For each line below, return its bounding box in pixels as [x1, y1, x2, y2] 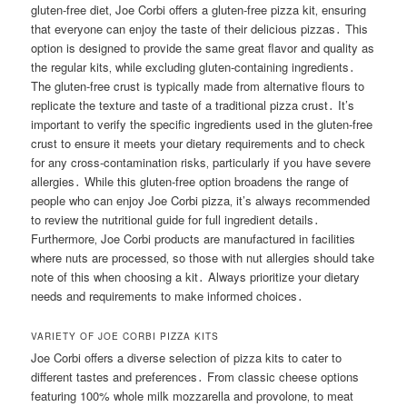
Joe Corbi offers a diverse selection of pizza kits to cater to [31, 349, 342, 367]
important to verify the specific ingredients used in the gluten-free [31, 115, 373, 134]
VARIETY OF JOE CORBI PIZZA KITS [31, 330, 220, 343]
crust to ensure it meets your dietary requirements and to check [31, 134, 366, 153]
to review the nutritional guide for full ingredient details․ [31, 211, 321, 229]
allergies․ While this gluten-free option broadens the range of [31, 173, 350, 191]
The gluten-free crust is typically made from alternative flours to [31, 77, 365, 95]
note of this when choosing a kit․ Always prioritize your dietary [31, 268, 361, 286]
